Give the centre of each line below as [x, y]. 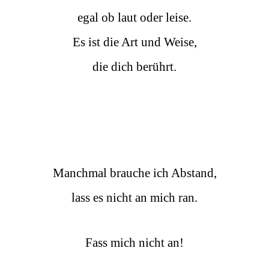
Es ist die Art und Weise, [134, 42]
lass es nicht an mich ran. [134, 197]
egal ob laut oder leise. [134, 17]
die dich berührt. [134, 66]
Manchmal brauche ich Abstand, [134, 173]
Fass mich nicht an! [134, 242]
